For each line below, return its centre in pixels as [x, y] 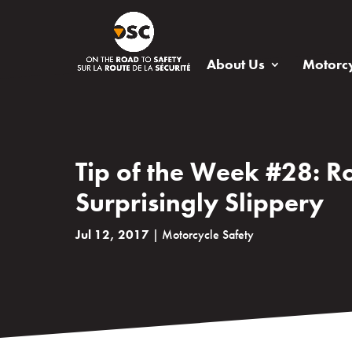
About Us [236, 64]
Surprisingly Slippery [200, 203]
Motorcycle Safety [208, 235]
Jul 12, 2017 [112, 235]
